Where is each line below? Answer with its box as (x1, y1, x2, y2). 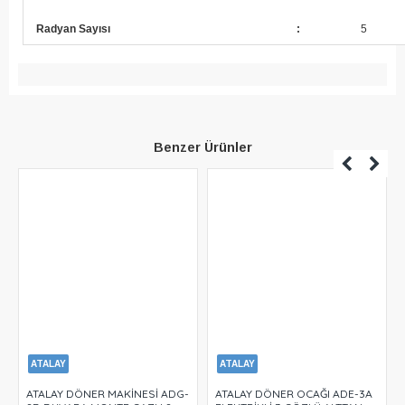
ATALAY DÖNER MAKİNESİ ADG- (26, 387, 189, 401)
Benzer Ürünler (153, 140, 252, 155)
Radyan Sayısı (36, 23, 110, 36)
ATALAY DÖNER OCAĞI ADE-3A (215, 387, 372, 401)
